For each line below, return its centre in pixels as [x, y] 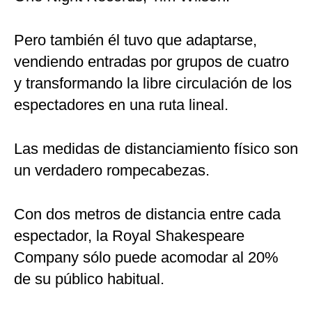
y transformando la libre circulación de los [153, 84]
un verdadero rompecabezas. [112, 171]
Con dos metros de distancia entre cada [147, 214]
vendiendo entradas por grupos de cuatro [151, 62]
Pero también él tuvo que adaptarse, [135, 40]
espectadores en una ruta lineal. [121, 105]
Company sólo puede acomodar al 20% [146, 258]
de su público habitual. [89, 279]
